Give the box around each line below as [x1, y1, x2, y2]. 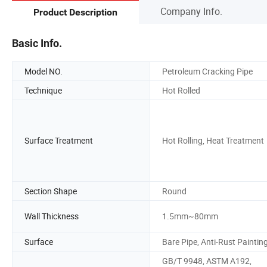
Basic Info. [12, 36, 62, 49]
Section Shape [24, 185, 77, 197]
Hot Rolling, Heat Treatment [162, 135, 264, 147]
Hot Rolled [162, 84, 200, 96]
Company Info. [160, 4, 222, 18]
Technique [24, 84, 62, 96]
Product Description [33, 7, 117, 18]
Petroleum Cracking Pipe [162, 65, 253, 77]
